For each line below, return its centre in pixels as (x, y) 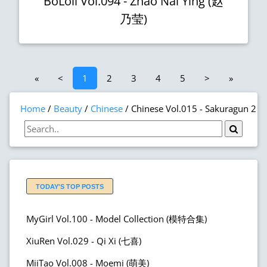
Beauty (68, 108)
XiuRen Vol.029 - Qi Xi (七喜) (84, 240)
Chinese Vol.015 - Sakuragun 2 (194, 108)
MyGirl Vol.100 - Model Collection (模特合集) (117, 218)
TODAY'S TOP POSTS (70, 186)
